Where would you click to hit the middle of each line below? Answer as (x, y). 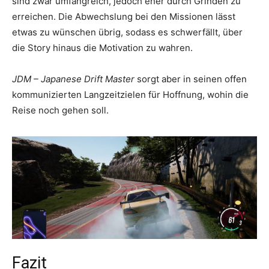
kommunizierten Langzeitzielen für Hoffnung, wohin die (130, 95)
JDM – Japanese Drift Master (73, 79)
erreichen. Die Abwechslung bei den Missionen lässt (124, 17)
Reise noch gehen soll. (60, 110)
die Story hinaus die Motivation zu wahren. (102, 48)
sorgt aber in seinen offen (191, 79)
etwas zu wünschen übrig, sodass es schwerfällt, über (127, 32)
